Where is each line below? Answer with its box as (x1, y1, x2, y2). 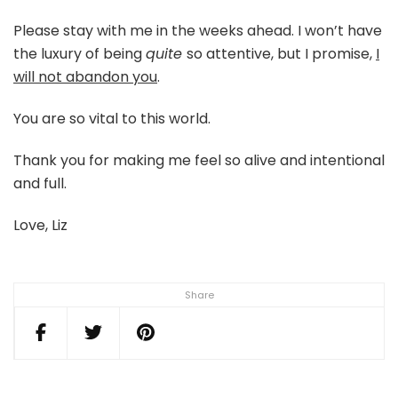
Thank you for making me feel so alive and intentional (13, 149, 385, 171)
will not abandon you (13, 66, 157, 87)
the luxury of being (13, 43, 146, 64)
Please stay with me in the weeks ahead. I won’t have (13, 20, 382, 41)
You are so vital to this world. (13, 107, 211, 129)
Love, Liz (13, 214, 68, 235)
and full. (13, 172, 67, 194)
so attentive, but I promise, (187, 43, 376, 64)
